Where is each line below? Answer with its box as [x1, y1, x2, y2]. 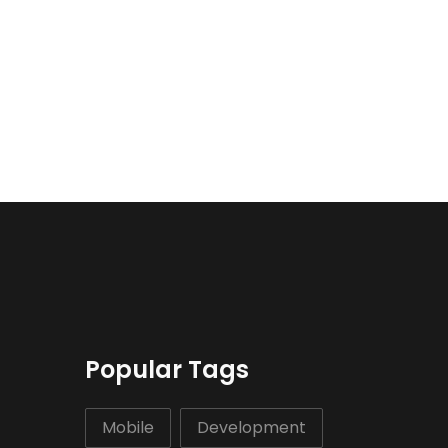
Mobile [101, 416, 154, 440]
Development [196, 416, 306, 440]
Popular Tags [84, 353, 249, 386]
